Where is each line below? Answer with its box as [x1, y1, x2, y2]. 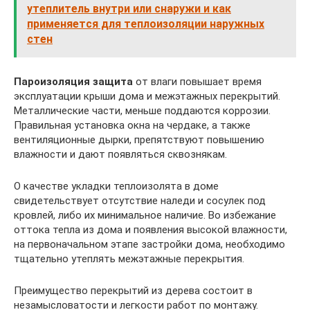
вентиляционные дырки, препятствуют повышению [14, 134, 264, 147]
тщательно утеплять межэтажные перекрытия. [14, 253, 244, 266]
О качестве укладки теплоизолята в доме [14, 180, 219, 193]
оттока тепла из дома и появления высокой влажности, [14, 224, 287, 237]
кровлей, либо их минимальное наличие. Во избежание [14, 209, 276, 222]
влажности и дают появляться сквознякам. [14, 148, 227, 161]
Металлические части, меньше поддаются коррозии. [14, 104, 271, 118]
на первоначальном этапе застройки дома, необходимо [14, 238, 285, 251]
